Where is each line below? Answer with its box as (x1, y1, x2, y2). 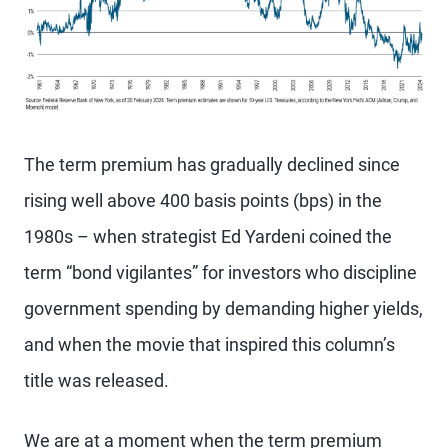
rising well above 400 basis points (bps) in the (24, 189, 382, 211)
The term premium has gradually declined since (24, 153, 400, 175)
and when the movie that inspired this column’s (24, 333, 395, 355)
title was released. (24, 369, 169, 391)
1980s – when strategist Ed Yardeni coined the (24, 225, 392, 247)
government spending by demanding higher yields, (24, 297, 423, 319)
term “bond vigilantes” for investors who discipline (24, 261, 417, 283)
